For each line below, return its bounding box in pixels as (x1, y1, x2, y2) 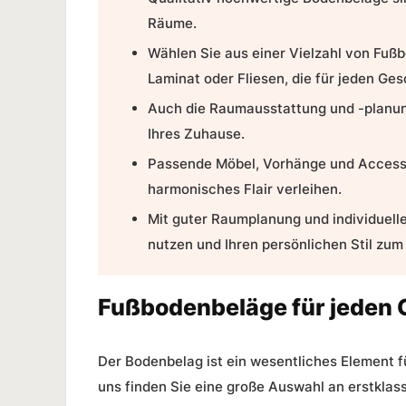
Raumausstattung (209, 99, 326, 117)
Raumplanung (211, 209, 301, 227)
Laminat (148, 69, 200, 87)
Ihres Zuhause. (148, 124, 245, 142)
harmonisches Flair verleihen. (148, 179, 342, 198)
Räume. (148, 14, 197, 32)
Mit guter (148, 209, 211, 227)
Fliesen (237, 69, 285, 87)
